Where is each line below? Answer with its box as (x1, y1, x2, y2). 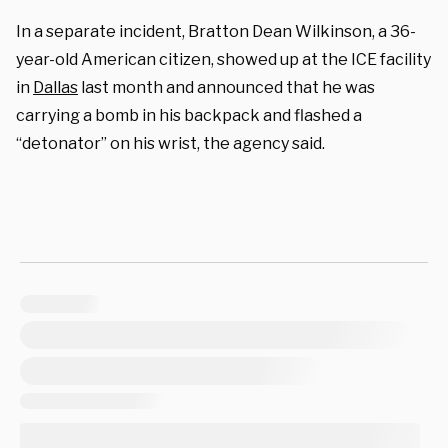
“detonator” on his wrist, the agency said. (16, 133, 325, 153)
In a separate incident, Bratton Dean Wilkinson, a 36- (16, 21, 416, 41)
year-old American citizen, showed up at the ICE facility (16, 49, 431, 69)
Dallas (33, 77, 78, 97)
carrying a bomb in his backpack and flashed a (16, 105, 362, 125)
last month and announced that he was (78, 77, 375, 97)
